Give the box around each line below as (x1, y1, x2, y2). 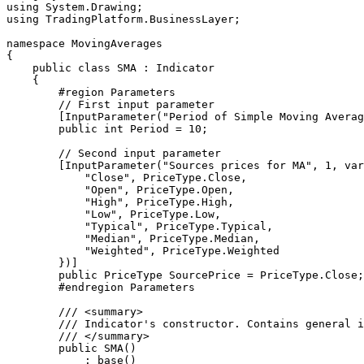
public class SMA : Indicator (6, 62, 32, 74)
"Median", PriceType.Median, (6, 232, 84, 245)
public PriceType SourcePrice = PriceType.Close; (6, 269, 58, 281)
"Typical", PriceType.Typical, (6, 220, 84, 232)
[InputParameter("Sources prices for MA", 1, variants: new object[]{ (6, 159, 58, 171)
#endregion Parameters (6, 281, 58, 293)
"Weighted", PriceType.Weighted (6, 245, 84, 257)
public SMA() (6, 342, 58, 354)
